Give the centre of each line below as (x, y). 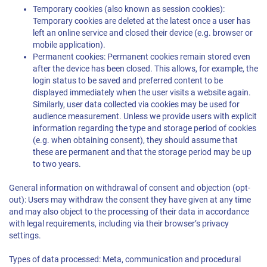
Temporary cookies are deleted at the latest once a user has (142, 21)
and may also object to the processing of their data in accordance (129, 212)
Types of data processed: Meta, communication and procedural (125, 260)
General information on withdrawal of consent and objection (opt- (130, 188)
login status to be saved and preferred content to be (128, 81)
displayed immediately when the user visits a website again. (142, 93)
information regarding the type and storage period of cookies (145, 128)
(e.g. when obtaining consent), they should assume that (135, 140)
